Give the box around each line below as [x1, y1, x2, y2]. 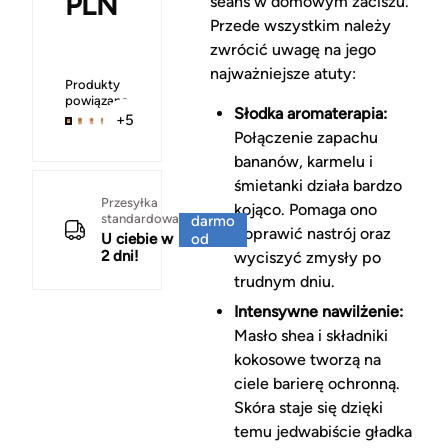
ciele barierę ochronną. [233, 374, 400, 394]
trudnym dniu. [233, 272, 335, 292]
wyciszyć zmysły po [233, 248, 381, 268]
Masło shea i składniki [233, 326, 388, 346]
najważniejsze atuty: [209, 64, 356, 84]
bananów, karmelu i [233, 152, 373, 172]
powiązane [65, 93, 128, 109]
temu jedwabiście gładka [233, 422, 412, 442]
